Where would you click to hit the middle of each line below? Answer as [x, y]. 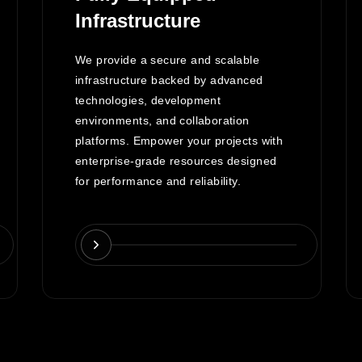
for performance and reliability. [158, 181]
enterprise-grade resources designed [176, 161]
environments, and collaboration [162, 121]
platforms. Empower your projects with [179, 141]
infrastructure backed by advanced [169, 80]
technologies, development [148, 101]
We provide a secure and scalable [168, 60]
